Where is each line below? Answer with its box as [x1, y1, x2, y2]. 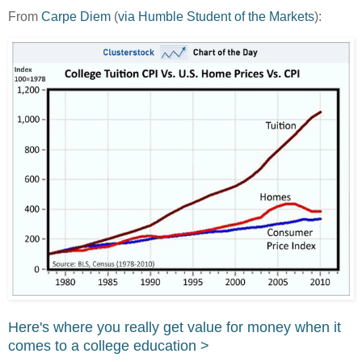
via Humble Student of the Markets [118, 10, 314, 24]
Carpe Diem [41, 10, 111, 24]
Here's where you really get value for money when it [8, 319, 341, 336]
